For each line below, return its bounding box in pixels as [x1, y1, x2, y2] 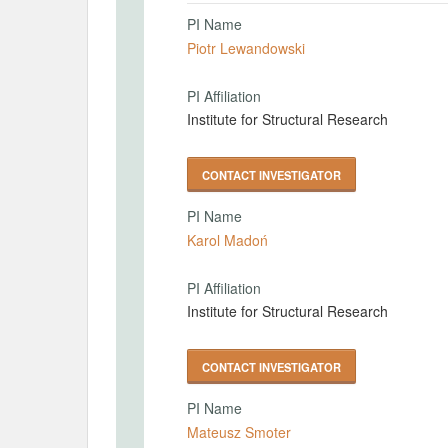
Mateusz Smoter [187, 421, 291, 442]
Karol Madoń [187, 229, 268, 250]
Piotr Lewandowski [187, 37, 305, 58]
